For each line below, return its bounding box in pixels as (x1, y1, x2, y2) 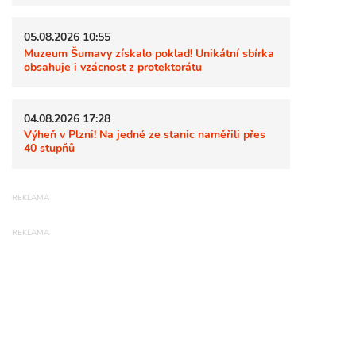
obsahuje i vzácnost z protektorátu (24, 58, 202, 75)
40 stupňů (24, 140, 75, 157)
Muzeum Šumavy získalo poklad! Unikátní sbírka (24, 44, 274, 61)
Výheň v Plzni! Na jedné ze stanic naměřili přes (24, 126, 265, 143)
